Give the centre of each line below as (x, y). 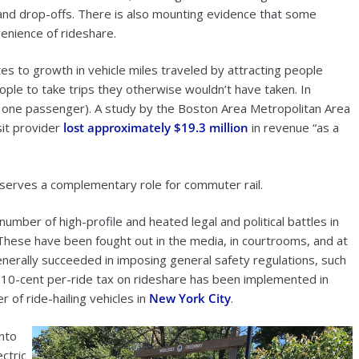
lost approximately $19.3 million (156, 127)
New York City (190, 298)
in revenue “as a (294, 127)
